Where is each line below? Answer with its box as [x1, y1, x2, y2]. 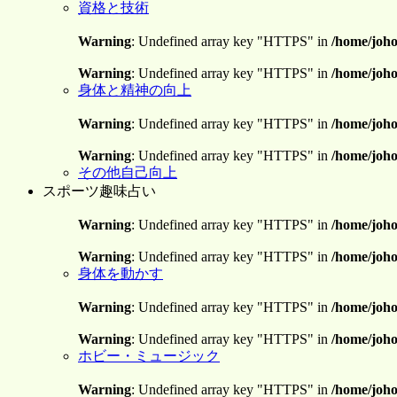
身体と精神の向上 [78, 82, 191, 97]
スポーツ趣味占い [43, 183, 156, 198]
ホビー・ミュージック [78, 348, 220, 363]
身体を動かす [78, 266, 163, 281]
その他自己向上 [78, 165, 177, 180]
